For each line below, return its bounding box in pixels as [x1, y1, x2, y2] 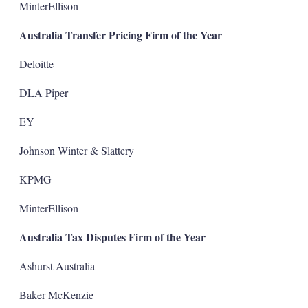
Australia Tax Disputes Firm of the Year [19, 228, 206, 245]
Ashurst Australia [19, 258, 95, 273]
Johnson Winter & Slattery [19, 142, 134, 157]
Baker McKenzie [19, 287, 93, 302]
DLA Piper [19, 85, 68, 100]
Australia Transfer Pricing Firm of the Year [19, 26, 222, 43]
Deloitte [19, 56, 54, 71]
